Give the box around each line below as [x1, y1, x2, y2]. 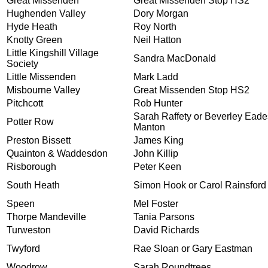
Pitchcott [7, 98, 43, 108]
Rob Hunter [133, 98, 182, 108]
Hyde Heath [7, 21, 57, 32]
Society [7, 58, 38, 69]
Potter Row [7, 116, 54, 127]
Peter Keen [133, 161, 181, 172]
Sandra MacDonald [133, 53, 216, 63]
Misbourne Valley [7, 84, 80, 95]
